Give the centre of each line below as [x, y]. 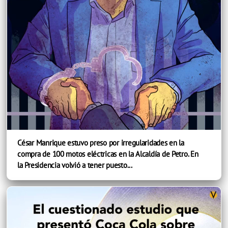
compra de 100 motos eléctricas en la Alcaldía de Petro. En [108, 154]
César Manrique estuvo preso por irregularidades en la [101, 143]
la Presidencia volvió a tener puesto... [75, 165]
